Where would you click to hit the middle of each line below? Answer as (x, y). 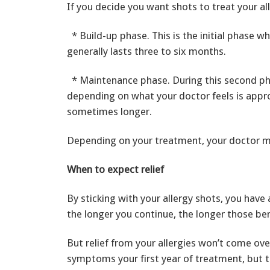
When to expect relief (115, 169)
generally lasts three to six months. (146, 51)
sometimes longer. (109, 111)
